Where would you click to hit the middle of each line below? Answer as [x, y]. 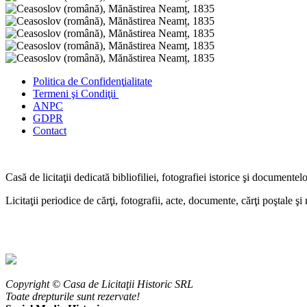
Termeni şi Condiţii [76, 94]
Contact [50, 131]
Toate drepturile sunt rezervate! [73, 297]
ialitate [138, 82]
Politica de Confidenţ [78, 82]
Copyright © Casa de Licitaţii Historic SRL [99, 284]
